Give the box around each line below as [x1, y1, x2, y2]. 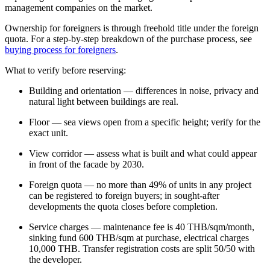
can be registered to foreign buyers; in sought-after [29, 190, 219, 201]
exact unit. [29, 127, 68, 138]
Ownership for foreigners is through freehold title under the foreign [5, 22, 259, 33]
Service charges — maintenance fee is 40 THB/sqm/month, [29, 221, 254, 232]
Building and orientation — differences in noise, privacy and [29, 85, 259, 96]
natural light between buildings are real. [29, 96, 178, 107]
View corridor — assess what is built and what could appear [29, 148, 257, 159]
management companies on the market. [5, 2, 152, 13]
